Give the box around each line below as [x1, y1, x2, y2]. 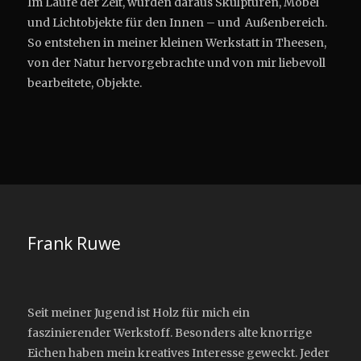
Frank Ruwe [27, 231, 121, 255]
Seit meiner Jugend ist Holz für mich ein [27, 305, 250, 320]
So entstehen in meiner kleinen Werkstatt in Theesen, [27, 35, 326, 50]
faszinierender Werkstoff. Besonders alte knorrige [27, 325, 312, 340]
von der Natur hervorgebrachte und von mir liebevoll [27, 55, 326, 70]
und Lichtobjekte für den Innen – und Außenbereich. [27, 15, 327, 30]
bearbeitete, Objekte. [27, 75, 142, 90]
